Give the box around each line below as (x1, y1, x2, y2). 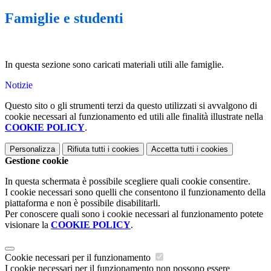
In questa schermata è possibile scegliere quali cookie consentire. (5, 176, 250, 187)
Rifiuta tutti (67, 145, 105, 154)
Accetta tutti (151, 145, 194, 154)
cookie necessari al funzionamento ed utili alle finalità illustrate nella (5, 111, 263, 122)
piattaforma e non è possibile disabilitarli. (5, 198, 160, 209)
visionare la (5, 220, 51, 230)
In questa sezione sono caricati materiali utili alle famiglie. (5, 59, 224, 70)
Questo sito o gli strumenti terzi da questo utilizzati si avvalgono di (5, 100, 257, 111)
